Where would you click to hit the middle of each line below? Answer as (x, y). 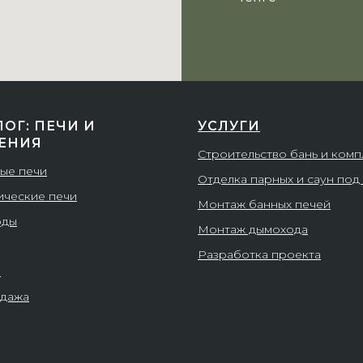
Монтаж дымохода (253, 229)
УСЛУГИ (229, 126)
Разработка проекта (259, 254)
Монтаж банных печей (264, 204)
